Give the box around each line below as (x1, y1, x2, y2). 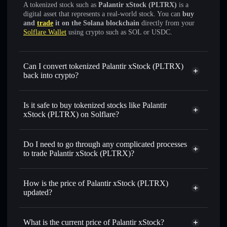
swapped (171, 87, 198, 94)
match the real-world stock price (23, 213, 123, 220)
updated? (23, 188, 52, 197)
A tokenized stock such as (23, 1, 98, 9)
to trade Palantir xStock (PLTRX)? (23, 149, 134, 158)
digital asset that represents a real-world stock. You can (23, 10, 182, 18)
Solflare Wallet (23, 28, 66, 36)
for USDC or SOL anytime (23, 96, 105, 103)
